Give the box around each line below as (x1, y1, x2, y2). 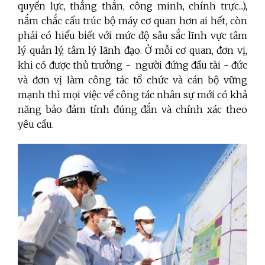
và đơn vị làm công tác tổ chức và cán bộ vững (18, 74, 247, 86)
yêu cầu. (18, 118, 54, 131)
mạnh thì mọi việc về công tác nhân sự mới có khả (18, 89, 247, 101)
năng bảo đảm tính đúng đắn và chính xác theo (18, 104, 247, 116)
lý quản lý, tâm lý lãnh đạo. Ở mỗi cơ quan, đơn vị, (18, 44, 247, 57)
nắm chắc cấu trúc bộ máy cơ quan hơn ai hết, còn (18, 15, 247, 27)
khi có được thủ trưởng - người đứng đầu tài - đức (18, 59, 247, 72)
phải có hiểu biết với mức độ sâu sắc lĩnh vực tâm (18, 30, 247, 42)
